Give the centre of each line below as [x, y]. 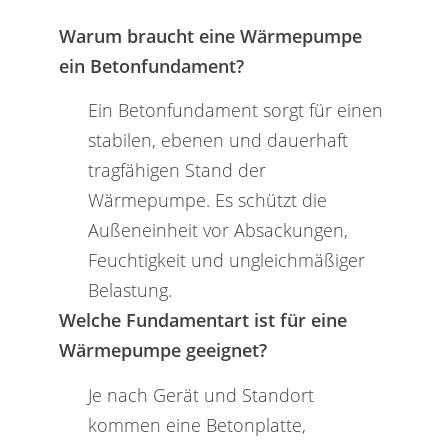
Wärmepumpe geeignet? [162, 350]
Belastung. [129, 290]
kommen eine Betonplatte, [196, 425]
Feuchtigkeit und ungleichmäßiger [226, 260]
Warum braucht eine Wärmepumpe [210, 35]
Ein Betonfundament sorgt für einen [235, 110]
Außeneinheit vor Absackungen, [217, 230]
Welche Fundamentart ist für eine [202, 320]
